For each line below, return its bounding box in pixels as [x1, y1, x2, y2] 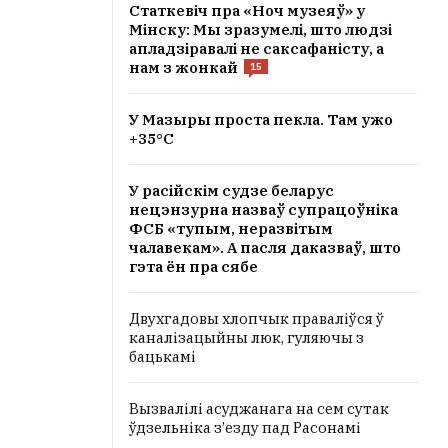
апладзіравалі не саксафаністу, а [129, 39, 384, 58]
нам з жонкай [129, 58, 238, 77]
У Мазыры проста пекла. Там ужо [129, 110, 393, 129]
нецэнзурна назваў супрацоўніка [129, 200, 398, 219]
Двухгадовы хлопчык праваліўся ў [129, 309, 384, 328]
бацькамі [129, 347, 196, 366]
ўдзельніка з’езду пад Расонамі [129, 418, 361, 437]
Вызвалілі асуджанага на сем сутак [129, 399, 389, 418]
